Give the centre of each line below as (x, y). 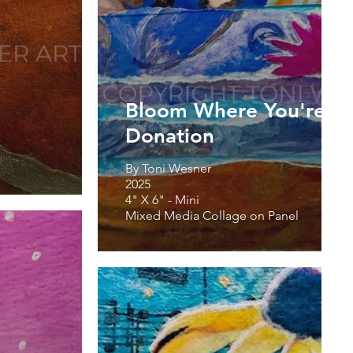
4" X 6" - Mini (164, 199)
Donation (170, 136)
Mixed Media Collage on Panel (212, 215)
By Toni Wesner (168, 168)
